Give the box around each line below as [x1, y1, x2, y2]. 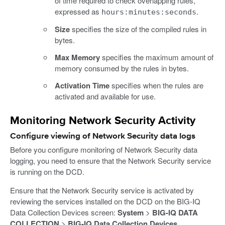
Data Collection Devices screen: [10, 207, 118, 218]
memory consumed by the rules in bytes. [55, 62, 189, 73]
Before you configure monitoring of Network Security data [10, 144, 197, 155]
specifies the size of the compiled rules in [70, 23, 206, 34]
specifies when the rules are [109, 79, 203, 90]
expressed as [55, 6, 101, 17]
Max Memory [55, 51, 100, 63]
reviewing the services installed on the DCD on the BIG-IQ [10, 196, 200, 207]
